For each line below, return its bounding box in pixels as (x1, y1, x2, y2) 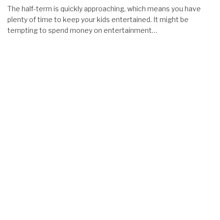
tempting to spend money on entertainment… (7, 26, 157, 34)
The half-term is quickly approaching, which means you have (7, 4, 201, 13)
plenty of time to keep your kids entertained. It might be (7, 15, 189, 24)
